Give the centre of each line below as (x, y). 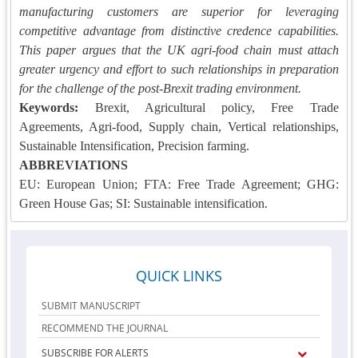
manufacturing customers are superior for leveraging (179, 12)
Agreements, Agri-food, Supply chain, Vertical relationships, (179, 127)
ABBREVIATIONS (74, 165)
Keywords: (49, 107)
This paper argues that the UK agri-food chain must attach (179, 50)
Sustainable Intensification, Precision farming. (135, 146)
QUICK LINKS (179, 276)
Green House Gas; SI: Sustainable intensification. (144, 203)
